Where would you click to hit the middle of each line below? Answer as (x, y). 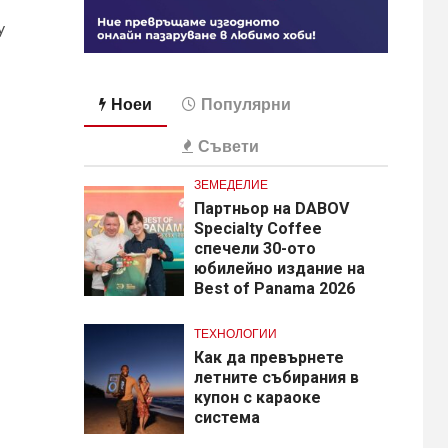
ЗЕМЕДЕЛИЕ (230, 185)
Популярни (245, 104)
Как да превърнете (268, 357)
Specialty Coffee (257, 229)
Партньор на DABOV (271, 209)
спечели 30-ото (254, 249)
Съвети (228, 146)
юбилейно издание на (279, 269)
